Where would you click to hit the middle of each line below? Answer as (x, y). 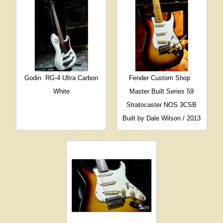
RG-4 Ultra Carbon (72, 78)
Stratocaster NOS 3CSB (162, 105)
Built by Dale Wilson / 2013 (162, 118)
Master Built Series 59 (162, 91)
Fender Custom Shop (160, 78)
